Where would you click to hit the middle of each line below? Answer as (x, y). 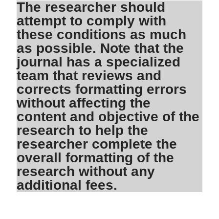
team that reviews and (89, 76)
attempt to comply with (92, 21)
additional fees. (67, 185)
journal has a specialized (99, 62)
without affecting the (84, 103)
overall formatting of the (96, 158)
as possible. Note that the (100, 48)
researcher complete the (97, 144)
